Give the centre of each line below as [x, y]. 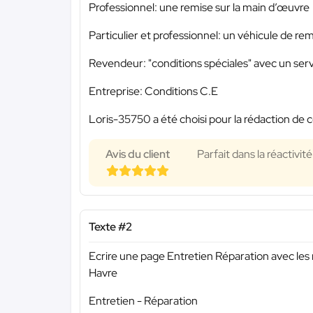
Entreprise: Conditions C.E [153, 91]
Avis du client [138, 154]
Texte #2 [110, 226]
